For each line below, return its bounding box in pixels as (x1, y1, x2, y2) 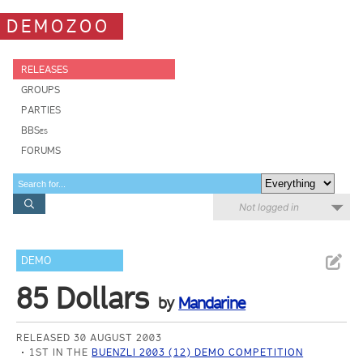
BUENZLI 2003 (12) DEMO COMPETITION (92, 346, 304, 358)
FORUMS (21, 144, 61, 156)
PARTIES (21, 104, 61, 116)
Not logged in (239, 201, 299, 213)
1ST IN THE (29, 346, 92, 358)
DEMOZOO (6, 15, 110, 37)
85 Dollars (16, 280, 150, 316)
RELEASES (21, 63, 68, 75)
